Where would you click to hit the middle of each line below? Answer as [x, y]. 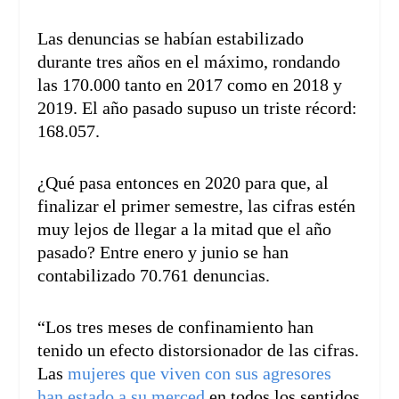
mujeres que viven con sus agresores [200, 373]
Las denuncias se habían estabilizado [171, 38]
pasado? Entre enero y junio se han [163, 252]
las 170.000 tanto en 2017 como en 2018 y [190, 84]
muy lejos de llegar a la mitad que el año [185, 228]
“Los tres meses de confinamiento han [176, 326]
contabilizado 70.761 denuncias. [154, 275]
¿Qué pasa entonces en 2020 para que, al [183, 182]
